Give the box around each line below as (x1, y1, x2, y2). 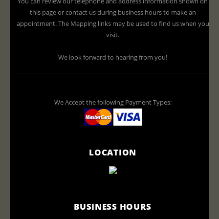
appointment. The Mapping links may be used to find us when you (16, 19, 209, 28)
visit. (106, 30, 120, 39)
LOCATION (89, 146, 136, 158)
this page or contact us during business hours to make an (29, 7, 196, 17)
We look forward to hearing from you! (58, 52, 168, 62)
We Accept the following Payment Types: (54, 97, 172, 107)
